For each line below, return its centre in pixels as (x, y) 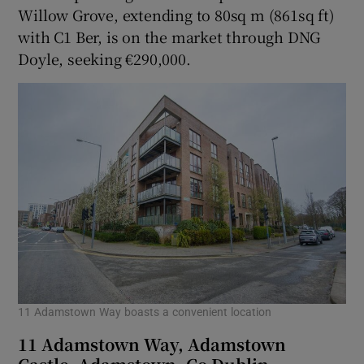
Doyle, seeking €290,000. (104, 58)
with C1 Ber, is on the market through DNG (169, 36)
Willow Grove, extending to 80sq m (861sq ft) (176, 14)
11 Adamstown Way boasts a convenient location (145, 312)
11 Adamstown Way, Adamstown (152, 344)
